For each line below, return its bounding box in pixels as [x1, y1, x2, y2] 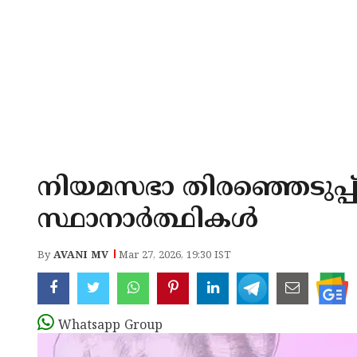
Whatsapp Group [58, 318, 163, 334]
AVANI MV [53, 249, 108, 262]
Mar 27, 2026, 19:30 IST [119, 249, 231, 262]
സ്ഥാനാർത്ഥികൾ [37, 205, 258, 237]
